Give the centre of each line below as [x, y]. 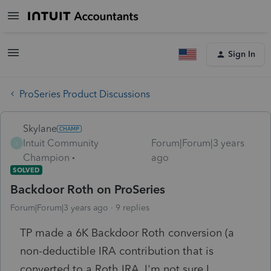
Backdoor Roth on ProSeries [88, 189]
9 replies [132, 207]
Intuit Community [61, 143]
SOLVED [26, 170]
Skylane [40, 128]
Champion [46, 157]
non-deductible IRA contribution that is [117, 251]
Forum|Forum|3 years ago [59, 207]
